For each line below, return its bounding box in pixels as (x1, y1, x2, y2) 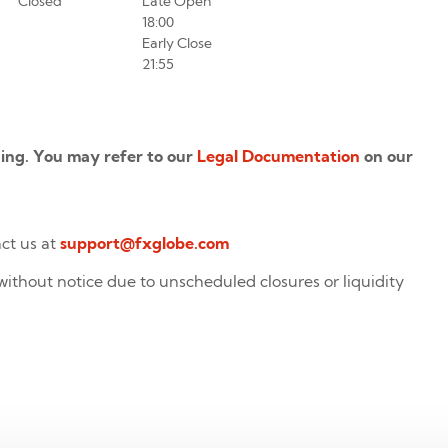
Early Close (141, 34, 212, 53)
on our (360, 146, 413, 167)
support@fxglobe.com (60, 232, 229, 253)
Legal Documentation (197, 146, 360, 167)
